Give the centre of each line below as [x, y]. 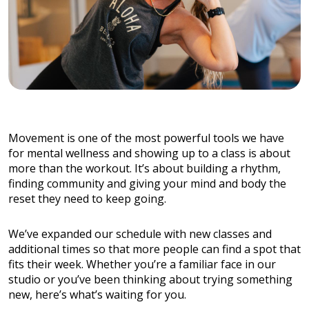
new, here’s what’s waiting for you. [97, 294]
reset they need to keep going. [87, 198]
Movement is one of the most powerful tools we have [146, 138]
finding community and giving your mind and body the [147, 183]
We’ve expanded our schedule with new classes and [140, 233]
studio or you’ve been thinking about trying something [150, 279]
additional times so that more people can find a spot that [154, 249]
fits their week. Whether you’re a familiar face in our [142, 264]
